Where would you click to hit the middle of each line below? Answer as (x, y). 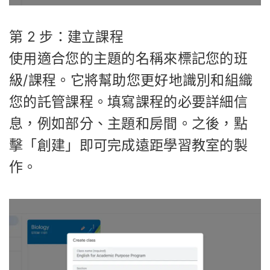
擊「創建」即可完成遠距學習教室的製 (129, 146)
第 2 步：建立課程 (66, 37)
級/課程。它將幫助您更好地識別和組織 (131, 80)
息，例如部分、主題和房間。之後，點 (129, 124)
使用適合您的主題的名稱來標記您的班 (129, 59)
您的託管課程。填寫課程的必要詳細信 (129, 102)
